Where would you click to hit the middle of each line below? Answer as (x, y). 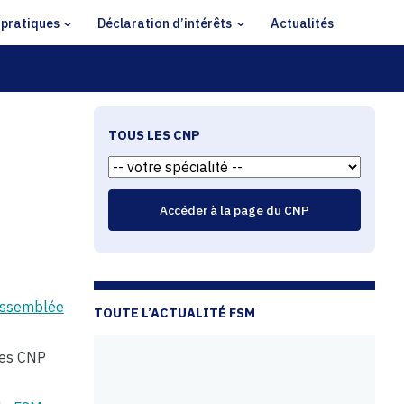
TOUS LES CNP (154, 135)
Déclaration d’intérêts (165, 23)
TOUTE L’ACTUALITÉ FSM (174, 313)
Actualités (302, 23)
